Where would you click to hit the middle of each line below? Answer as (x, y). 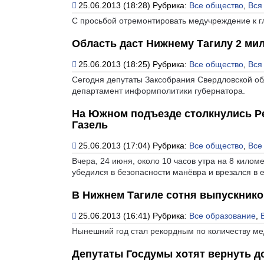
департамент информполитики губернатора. (159, 90)
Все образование (222, 215)
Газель (90, 125)
